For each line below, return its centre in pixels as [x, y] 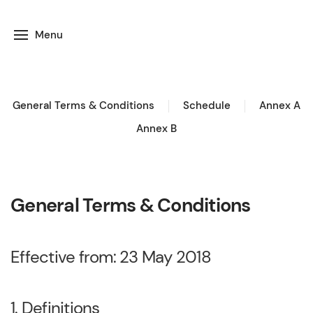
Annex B [156, 129]
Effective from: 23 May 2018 [111, 257]
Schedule [207, 105]
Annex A [280, 105]
